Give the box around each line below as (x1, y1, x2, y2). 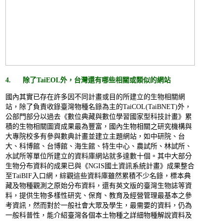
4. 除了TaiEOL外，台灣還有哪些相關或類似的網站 (5, 76, 171, 84)
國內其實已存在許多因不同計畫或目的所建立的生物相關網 (5, 93, 185, 101)
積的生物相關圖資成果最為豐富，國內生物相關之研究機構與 (5, 123, 192, 131)
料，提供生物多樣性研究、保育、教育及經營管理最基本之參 (5, 192, 192, 200)
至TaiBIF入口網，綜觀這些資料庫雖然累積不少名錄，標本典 (5, 172, 191, 180)
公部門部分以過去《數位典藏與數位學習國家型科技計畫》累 (5, 113, 192, 121)
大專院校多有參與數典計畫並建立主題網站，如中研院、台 (5, 133, 185, 141)
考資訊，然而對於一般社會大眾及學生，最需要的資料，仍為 (5, 202, 192, 210)
